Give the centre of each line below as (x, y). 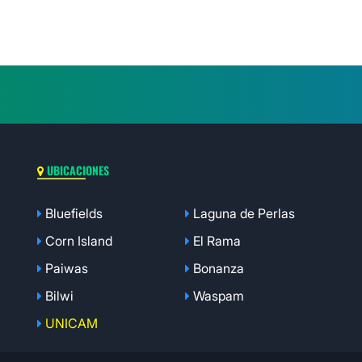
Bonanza (218, 268)
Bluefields (74, 213)
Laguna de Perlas (244, 213)
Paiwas (66, 268)
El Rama (217, 241)
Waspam (218, 296)
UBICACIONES (76, 170)
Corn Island (78, 241)
